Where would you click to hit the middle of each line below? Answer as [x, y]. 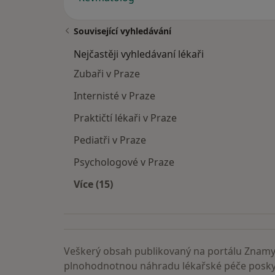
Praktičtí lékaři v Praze [125, 118]
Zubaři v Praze [107, 74]
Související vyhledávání [122, 31]
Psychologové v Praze [124, 162]
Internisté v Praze [114, 96]
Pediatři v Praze [110, 140]
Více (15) [93, 184]
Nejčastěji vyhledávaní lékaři [139, 54]
